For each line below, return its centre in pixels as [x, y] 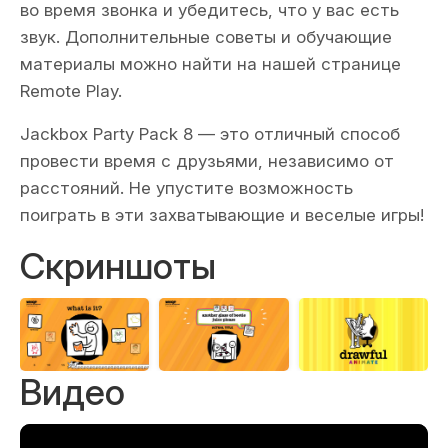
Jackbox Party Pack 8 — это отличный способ [210, 134]
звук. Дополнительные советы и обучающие [206, 37]
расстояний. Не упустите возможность [186, 188]
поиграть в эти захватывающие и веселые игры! [222, 215]
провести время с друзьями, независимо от [207, 161]
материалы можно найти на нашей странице [210, 64]
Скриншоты [118, 266]
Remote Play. [71, 91]
